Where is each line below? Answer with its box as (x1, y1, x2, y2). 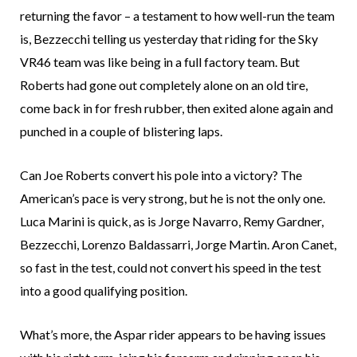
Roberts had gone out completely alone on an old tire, (20, 77, 308, 93)
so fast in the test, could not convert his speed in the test (20, 260, 321, 276)
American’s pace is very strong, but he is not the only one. (20, 190, 325, 206)
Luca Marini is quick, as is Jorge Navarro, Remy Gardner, (20, 214, 324, 229)
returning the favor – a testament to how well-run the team (20, 8, 335, 24)
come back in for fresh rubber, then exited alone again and (20, 100, 333, 116)
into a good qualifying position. (20, 283, 187, 299)
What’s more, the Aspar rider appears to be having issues (20, 327, 326, 343)
